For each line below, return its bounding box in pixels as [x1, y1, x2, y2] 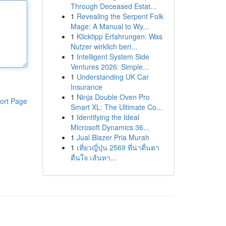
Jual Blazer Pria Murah [76, 132, 149, 142]
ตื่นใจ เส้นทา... [70, 152, 117, 162]
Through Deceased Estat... [70, 1, 156, 11]
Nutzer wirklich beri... [70, 41, 137, 51]
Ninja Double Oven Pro [76, 92, 150, 102]
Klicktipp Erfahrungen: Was [76, 31, 162, 41]
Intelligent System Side [76, 51, 149, 62]
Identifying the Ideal [76, 112, 139, 122]
